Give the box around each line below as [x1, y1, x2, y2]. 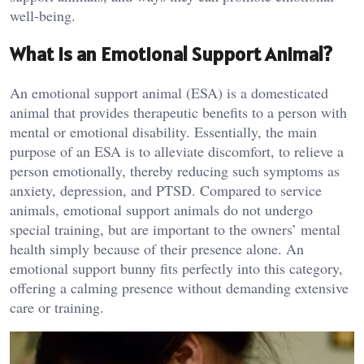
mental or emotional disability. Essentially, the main [10, 122, 317, 142]
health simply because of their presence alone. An [10, 239, 304, 259]
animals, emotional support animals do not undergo [10, 200, 313, 220]
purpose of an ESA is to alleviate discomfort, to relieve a [10, 141, 344, 162]
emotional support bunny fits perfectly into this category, [10, 258, 343, 279]
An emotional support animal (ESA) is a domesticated [10, 83, 328, 103]
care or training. [10, 297, 104, 318]
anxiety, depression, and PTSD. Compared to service [10, 180, 322, 201]
